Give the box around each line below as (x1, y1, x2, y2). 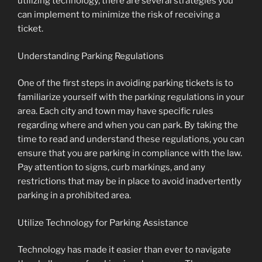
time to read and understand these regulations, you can (18, 134, 244, 145)
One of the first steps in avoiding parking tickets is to (18, 78, 233, 89)
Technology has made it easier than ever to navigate (18, 244, 231, 256)
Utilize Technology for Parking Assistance (18, 217, 188, 228)
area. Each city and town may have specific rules (18, 106, 213, 117)
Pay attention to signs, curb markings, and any (18, 162, 205, 173)
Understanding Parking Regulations (18, 50, 164, 61)
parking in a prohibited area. (18, 190, 131, 201)
